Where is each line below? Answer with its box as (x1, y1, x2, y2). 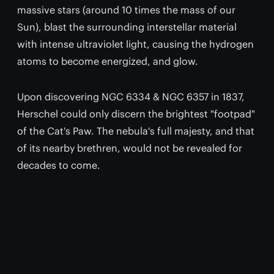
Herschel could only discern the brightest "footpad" (17, 108, 255, 120)
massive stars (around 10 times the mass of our (17, 4, 235, 16)
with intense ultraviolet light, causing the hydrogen (17, 38, 254, 50)
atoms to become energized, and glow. (17, 55, 198, 67)
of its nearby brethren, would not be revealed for (17, 142, 242, 154)
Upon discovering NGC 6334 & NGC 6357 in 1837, (17, 91, 245, 103)
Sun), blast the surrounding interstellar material (17, 21, 237, 33)
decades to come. (17, 159, 100, 171)
